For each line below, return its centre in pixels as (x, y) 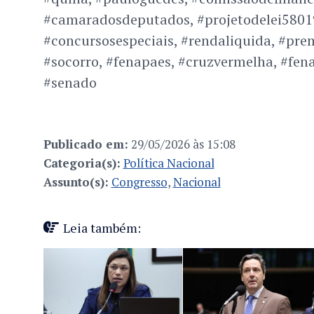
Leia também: (102, 228)
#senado (70, 83)
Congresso (139, 182)
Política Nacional (169, 163)
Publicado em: (86, 144)
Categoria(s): (82, 163)
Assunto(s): (76, 182)
